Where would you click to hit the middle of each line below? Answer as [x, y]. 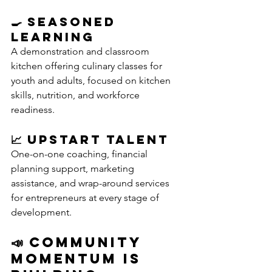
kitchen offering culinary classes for [88, 66]
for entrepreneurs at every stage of [86, 198]
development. [41, 212]
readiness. [33, 110]
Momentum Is [79, 259]
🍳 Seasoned [66, 22]
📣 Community [79, 242]
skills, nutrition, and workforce [76, 95]
